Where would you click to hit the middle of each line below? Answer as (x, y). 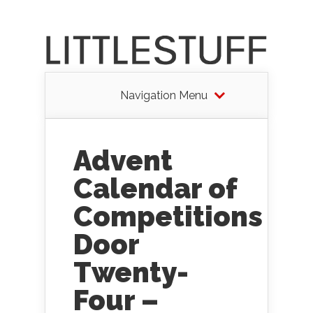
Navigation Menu (163, 95)
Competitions (168, 216)
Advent (123, 160)
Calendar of (155, 188)
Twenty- (131, 272)
